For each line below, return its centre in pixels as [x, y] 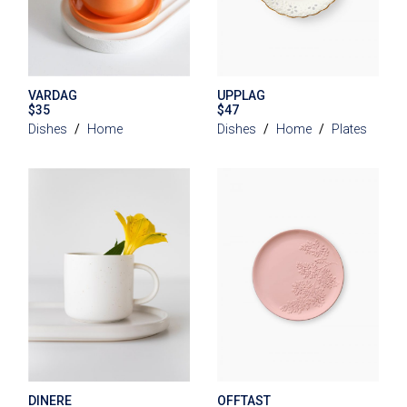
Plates [349, 129]
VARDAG [53, 96]
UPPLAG [241, 96]
